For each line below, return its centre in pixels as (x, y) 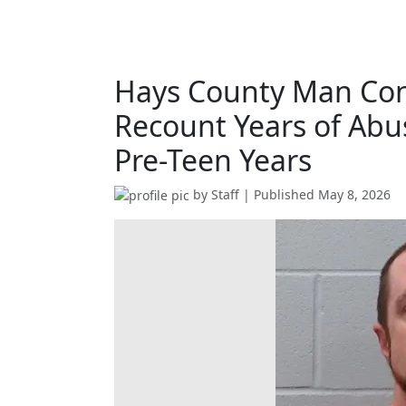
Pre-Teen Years (213, 159)
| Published (279, 194)
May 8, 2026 (354, 194)
